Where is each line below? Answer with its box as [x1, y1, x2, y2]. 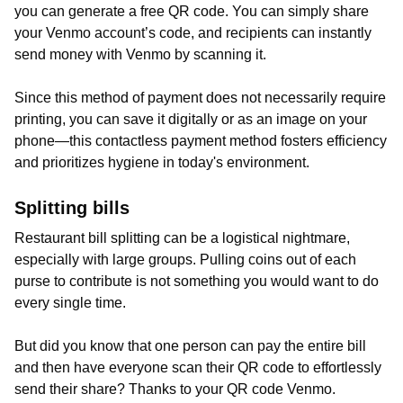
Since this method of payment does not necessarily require [14, 90, 386, 105]
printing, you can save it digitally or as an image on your [14, 112, 367, 127]
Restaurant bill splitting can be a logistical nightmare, [14, 230, 350, 246]
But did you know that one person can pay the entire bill [14, 338, 366, 354]
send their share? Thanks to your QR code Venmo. [14, 381, 343, 397]
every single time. [14, 295, 126, 310]
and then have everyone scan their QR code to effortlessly [14, 360, 381, 375]
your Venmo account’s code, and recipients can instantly [14, 25, 372, 40]
